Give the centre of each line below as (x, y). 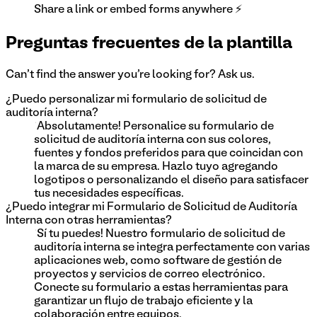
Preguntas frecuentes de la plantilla (149, 44)
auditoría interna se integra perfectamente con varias (172, 247)
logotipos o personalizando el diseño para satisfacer (171, 180)
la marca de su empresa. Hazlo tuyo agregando (156, 167)
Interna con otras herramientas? (89, 220)
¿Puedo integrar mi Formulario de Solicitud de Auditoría (151, 207)
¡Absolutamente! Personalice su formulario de (154, 126)
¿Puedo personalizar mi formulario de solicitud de (136, 99)
